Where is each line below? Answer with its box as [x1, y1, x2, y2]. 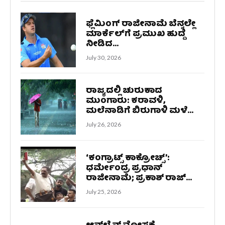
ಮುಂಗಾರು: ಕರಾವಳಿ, [85, 94, 165, 109]
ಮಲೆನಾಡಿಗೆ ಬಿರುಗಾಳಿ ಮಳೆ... [85, 104, 193, 119]
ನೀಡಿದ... [85, 37, 119, 52]
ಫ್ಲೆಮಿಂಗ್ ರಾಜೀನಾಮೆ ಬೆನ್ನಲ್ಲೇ [85, 17, 195, 32]
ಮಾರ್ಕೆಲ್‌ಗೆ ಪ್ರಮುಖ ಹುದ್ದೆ [85, 27, 185, 42]
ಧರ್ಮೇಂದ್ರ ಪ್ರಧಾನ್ [85, 161, 162, 176]
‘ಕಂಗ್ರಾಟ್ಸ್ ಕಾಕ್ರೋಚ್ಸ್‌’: [85, 151, 170, 166]
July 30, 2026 [85, 53, 121, 61]
